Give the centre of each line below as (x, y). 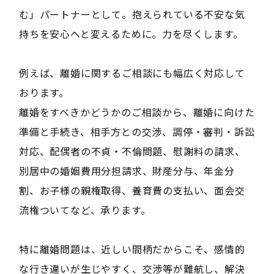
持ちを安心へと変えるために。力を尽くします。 (131, 33)
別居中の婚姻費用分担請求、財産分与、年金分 (127, 170)
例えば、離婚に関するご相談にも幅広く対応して (132, 72)
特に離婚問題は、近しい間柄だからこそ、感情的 (132, 249)
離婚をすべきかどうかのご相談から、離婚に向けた (137, 112)
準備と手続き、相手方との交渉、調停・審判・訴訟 (137, 131)
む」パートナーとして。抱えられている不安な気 (132, 14)
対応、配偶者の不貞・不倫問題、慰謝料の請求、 (132, 151)
